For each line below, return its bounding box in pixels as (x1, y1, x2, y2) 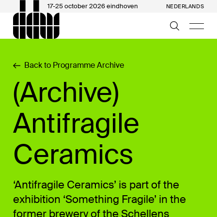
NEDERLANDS (166, 3, 204, 10)
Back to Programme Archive (24, 60, 124, 70)
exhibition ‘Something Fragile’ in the (13, 192, 186, 206)
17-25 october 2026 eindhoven (47, 2, 138, 10)
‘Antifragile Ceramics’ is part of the (13, 178, 179, 192)
